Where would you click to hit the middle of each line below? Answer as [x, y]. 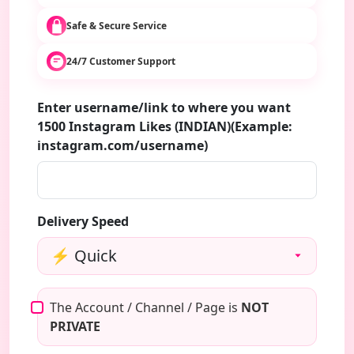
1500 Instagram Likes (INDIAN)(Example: [165, 126]
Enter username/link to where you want [164, 107]
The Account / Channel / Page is [145, 307]
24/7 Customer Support [121, 61]
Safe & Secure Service [117, 25]
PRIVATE [75, 326]
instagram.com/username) [122, 145]
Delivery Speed [83, 221]
